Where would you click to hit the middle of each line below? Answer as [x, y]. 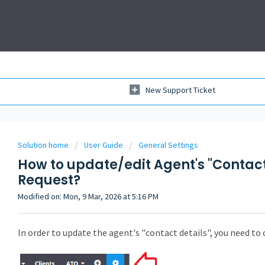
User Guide [104, 145]
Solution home [44, 145]
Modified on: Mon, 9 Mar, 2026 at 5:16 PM [88, 196]
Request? [49, 180]
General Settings [168, 145]
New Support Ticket [180, 90]
